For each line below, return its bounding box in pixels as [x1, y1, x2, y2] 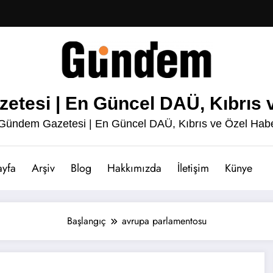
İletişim [177, 160, 209, 176]
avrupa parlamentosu [121, 213, 207, 228]
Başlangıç [66, 213, 106, 228]
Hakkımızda [107, 160, 161, 176]
